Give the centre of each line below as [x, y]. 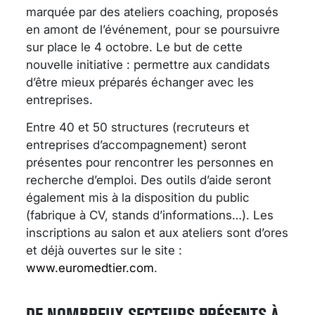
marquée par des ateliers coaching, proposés [152, 12]
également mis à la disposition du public [138, 197]
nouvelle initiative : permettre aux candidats [148, 64]
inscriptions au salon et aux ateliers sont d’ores [157, 232]
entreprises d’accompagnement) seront [136, 144]
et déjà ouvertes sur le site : [104, 250]
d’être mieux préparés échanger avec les [140, 82]
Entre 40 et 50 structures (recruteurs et [138, 127]
